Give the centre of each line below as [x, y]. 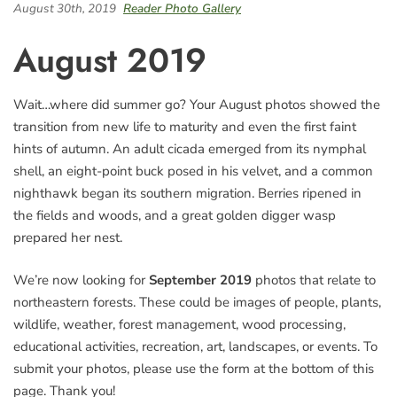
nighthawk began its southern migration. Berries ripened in [187, 193]
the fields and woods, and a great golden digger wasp [175, 215]
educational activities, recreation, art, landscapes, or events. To [195, 346]
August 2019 [110, 60]
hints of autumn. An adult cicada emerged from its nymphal [190, 149]
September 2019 [200, 280]
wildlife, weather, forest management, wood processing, [179, 324]
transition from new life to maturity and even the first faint [185, 127]
